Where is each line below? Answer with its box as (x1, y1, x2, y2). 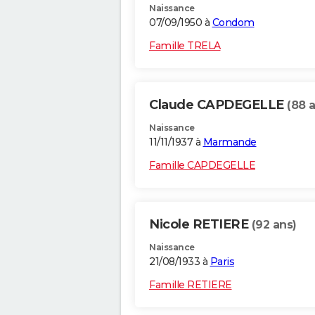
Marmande (202, 136, 257, 149)
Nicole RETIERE (149, 217, 252, 233)
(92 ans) (251, 218, 297, 232)
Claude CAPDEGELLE (149, 97, 287, 113)
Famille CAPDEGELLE (149, 159, 255, 172)
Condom (212, 16, 255, 30)
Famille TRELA (149, 39, 221, 53)
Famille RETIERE (149, 278, 232, 292)
